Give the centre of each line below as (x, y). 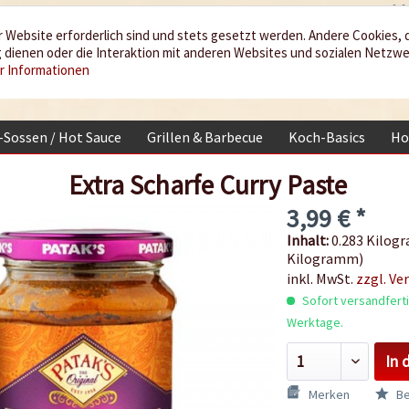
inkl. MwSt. (321, 278)
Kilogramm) (325, 258)
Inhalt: (309, 240)
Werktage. (315, 322)
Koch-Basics (327, 137)
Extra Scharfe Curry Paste (207, 184)
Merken (329, 394)
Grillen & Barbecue (205, 137)
